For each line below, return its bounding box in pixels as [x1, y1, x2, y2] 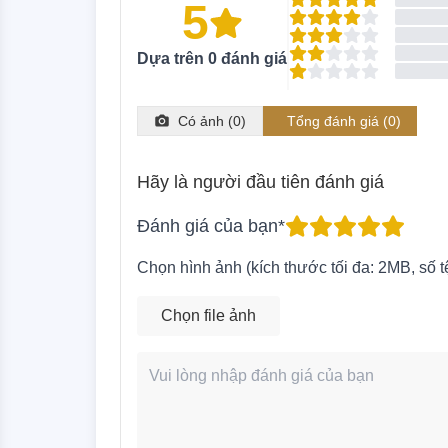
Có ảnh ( [178, 113, 233, 130]
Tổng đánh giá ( [287, 113, 388, 130]
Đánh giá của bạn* [137, 216, 285, 237]
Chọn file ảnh [161, 307, 256, 325]
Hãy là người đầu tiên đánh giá [137, 172, 384, 193]
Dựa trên [137, 50, 208, 68]
